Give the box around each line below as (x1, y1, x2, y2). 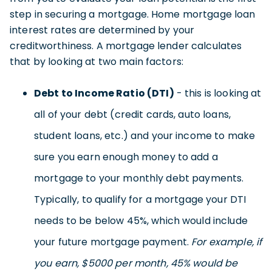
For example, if (191, 234, 262, 249)
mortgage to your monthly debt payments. (34, 171, 244, 185)
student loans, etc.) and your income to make (34, 128, 256, 143)
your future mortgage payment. (34, 234, 192, 249)
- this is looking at (174, 86, 262, 100)
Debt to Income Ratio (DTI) (34, 86, 174, 100)
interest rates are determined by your (10, 22, 195, 37)
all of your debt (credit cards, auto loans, (34, 107, 231, 121)
